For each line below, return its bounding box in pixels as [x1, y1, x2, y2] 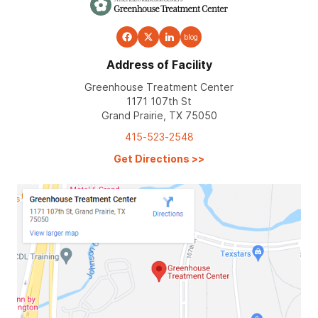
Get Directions [114, 152, 190, 165]
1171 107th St [126, 94, 192, 107]
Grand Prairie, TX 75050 [101, 109, 217, 121]
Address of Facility [106, 57, 212, 72]
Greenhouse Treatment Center [84, 80, 234, 93]
